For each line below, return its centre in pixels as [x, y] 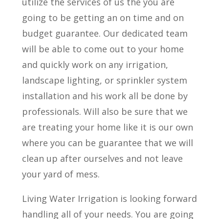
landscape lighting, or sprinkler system [104, 80]
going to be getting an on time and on [103, 17]
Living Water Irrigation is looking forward [109, 198]
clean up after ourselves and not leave [102, 158]
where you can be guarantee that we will [107, 142]
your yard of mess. [61, 174]
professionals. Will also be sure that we [105, 111]
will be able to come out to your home [103, 49]
